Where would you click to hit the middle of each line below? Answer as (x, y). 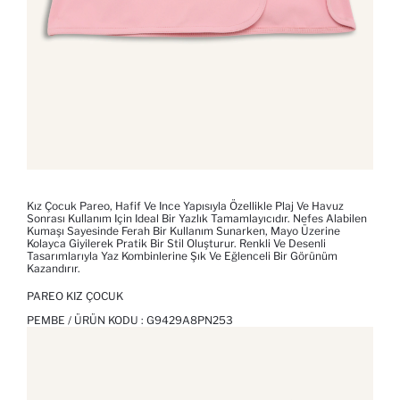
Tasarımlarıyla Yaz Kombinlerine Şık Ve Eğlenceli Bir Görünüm (182, 256)
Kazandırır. (54, 269)
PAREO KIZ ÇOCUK (75, 296)
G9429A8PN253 (190, 321)
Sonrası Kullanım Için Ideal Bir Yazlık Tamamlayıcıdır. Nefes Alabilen (197, 219)
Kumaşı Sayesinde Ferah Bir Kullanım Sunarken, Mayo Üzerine (183, 231)
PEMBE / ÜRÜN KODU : (87, 321)
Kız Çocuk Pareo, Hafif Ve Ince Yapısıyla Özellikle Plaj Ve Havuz (185, 206)
